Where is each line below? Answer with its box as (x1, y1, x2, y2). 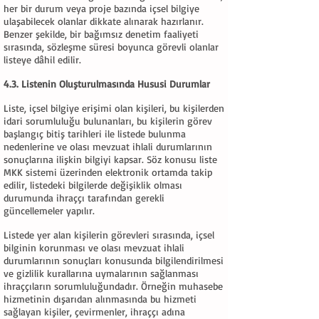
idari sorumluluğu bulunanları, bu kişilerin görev (4, 115, 212, 127)
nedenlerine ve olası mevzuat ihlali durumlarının (4, 140, 212, 152)
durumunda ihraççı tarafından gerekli (4, 192, 164, 204)
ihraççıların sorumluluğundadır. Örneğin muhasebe (4, 280, 223, 292)
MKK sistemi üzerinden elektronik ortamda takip (4, 166, 212, 178)
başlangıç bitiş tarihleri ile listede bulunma (4, 127, 186, 140)
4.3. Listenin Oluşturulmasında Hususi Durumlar (4, 78, 210, 90)
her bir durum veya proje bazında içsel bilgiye (4, 2, 199, 14)
